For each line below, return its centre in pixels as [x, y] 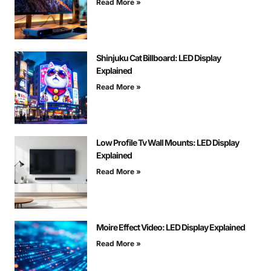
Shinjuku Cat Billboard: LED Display [158, 58]
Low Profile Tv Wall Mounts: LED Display [168, 143]
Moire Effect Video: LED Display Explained [171, 227]
